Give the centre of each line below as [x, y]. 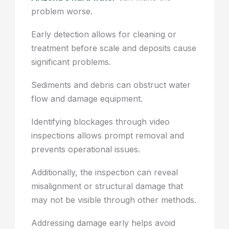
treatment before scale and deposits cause [114, 48]
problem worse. [62, 12]
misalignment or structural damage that [107, 186]
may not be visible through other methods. [114, 200]
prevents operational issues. [86, 150]
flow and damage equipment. [87, 99]
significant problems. [71, 62]
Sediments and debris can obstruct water [111, 85]
